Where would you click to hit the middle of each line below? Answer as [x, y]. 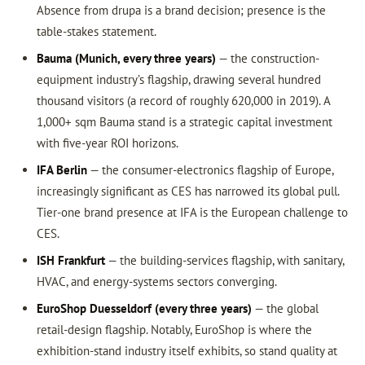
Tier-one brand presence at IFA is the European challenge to [192, 212]
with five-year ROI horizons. [107, 143]
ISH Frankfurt [70, 260]
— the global [285, 308]
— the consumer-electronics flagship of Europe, [210, 170]
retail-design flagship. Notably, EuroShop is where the [174, 330]
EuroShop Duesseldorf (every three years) [144, 308]
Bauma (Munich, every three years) [126, 58]
